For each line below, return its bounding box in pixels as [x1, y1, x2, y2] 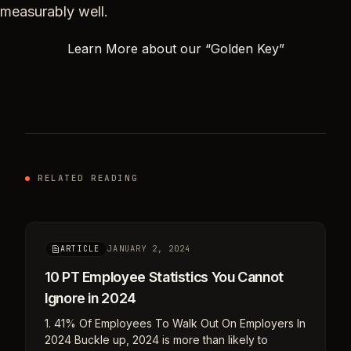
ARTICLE [60, 243, 100, 254]
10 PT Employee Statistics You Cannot [45, 268, 284, 285]
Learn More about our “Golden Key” [67, 40, 284, 56]
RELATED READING [38, 172, 139, 183]
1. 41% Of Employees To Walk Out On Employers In [45, 316, 306, 330]
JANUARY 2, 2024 [107, 243, 191, 255]
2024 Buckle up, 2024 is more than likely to [45, 332, 268, 346]
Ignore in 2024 [45, 289, 136, 306]
